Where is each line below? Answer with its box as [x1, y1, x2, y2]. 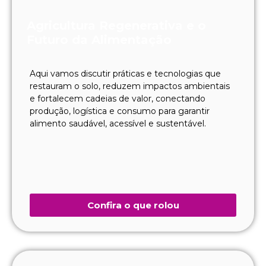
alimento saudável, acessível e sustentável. [30, 118, 206, 129]
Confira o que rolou [87, 199, 179, 211]
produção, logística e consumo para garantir [30, 105, 210, 116]
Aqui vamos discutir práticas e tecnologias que [30, 68, 221, 79]
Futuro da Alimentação [27, 32, 172, 47]
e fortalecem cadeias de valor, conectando [30, 93, 205, 104]
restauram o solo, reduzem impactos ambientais [30, 80, 230, 91]
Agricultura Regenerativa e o [27, 18, 206, 33]
